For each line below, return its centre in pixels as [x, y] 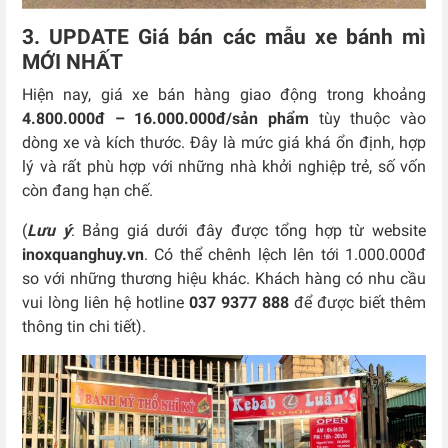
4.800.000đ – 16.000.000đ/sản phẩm [165, 119]
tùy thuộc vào [367, 119]
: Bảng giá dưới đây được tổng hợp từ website [248, 231]
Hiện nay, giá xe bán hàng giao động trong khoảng [224, 95]
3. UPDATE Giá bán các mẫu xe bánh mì [224, 37]
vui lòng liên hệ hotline [105, 303]
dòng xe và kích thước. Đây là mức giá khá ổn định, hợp [224, 143]
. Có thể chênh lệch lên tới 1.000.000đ [285, 255]
